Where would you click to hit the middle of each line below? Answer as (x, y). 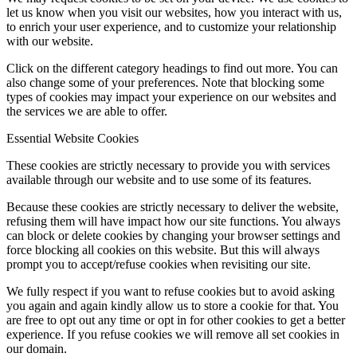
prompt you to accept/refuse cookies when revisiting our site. (159, 264)
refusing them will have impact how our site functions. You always (173, 221)
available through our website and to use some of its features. (159, 179)
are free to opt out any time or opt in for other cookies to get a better (176, 320)
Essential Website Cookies (73, 138)
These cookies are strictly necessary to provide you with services (168, 165)
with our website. (50, 41)
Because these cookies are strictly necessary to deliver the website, (173, 206)
